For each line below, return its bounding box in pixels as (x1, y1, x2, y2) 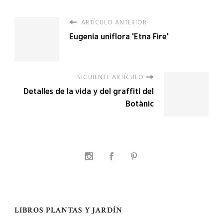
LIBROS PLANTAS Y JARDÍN (14, 205, 122, 216)
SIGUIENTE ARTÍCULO (77, 72, 144, 82)
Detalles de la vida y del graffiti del (23, 84, 154, 98)
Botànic (125, 97, 154, 111)
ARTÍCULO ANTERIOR (79, 17, 147, 27)
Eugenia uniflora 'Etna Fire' (69, 29, 169, 43)
